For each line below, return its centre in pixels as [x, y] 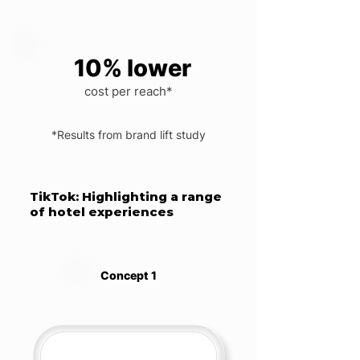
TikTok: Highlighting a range [126, 196]
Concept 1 [129, 275]
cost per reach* [129, 91]
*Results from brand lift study [129, 135]
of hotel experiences [105, 212]
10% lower [132, 68]
